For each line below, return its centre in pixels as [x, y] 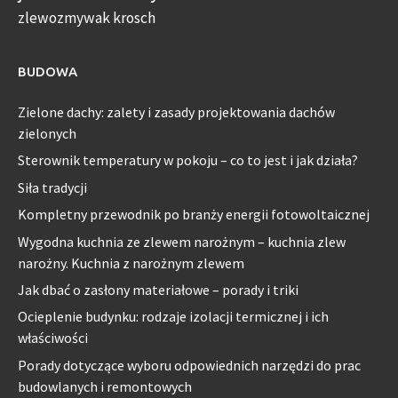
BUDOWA [48, 72]
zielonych [47, 134]
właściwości [53, 338]
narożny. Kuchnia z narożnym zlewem [131, 263]
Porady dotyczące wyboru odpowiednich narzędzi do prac [189, 365]
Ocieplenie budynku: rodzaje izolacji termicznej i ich [173, 317]
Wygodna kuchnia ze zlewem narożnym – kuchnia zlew [182, 241]
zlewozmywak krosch [87, 18]
